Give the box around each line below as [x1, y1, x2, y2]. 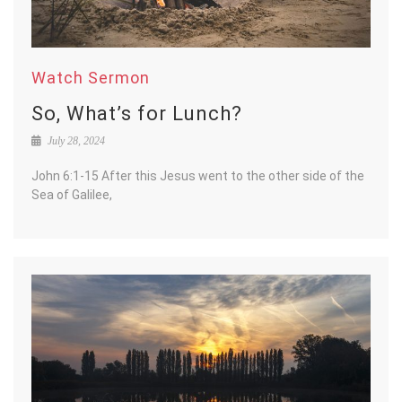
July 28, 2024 [45, 134, 105, 147]
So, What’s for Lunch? [31, 101, 242, 125]
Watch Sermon [31, 67, 150, 87]
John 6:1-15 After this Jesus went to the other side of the [31, 168, 364, 183]
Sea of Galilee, [31, 187, 112, 202]
